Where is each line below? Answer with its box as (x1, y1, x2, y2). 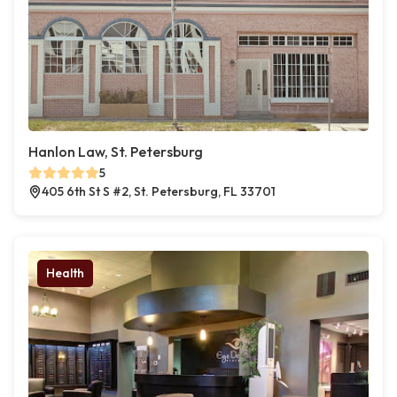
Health (46, 265, 84, 281)
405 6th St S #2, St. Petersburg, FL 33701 (42, 183, 276, 199)
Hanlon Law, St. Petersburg (28, 143, 203, 160)
